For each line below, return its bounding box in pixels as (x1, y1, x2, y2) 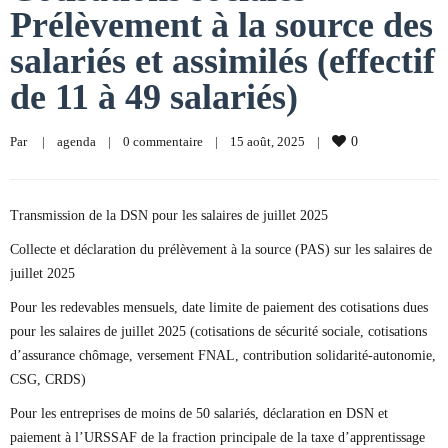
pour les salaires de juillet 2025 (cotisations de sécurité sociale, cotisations (10, 324, 427, 339)
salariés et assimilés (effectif (10, 41, 435, 81)
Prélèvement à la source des (10, 5, 433, 45)
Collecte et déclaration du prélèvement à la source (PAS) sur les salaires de (10, 242, 432, 257)
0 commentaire (123, 134, 203, 149)
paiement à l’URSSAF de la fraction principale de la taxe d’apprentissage (10, 430, 425, 445)
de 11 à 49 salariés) (10, 77, 298, 117)
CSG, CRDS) (10, 372, 90, 387)
